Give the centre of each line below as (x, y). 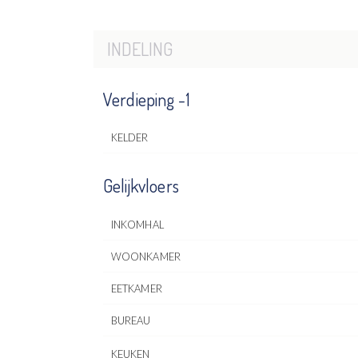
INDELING (139, 49)
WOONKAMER (146, 256)
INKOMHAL (137, 224)
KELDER (129, 137)
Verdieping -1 (147, 99)
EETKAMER (136, 288)
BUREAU (131, 320)
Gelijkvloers (141, 186)
